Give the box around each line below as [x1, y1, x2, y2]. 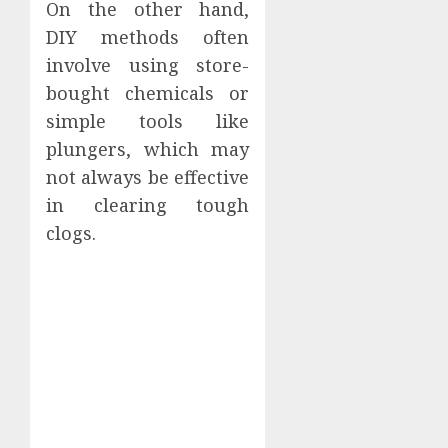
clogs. [46, 220, 96, 245]
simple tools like [46, 108, 250, 133]
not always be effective [46, 164, 250, 189]
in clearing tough [46, 192, 250, 217]
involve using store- [46, 52, 250, 77]
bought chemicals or [46, 80, 250, 105]
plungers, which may [46, 136, 250, 161]
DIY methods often [46, 24, 250, 49]
